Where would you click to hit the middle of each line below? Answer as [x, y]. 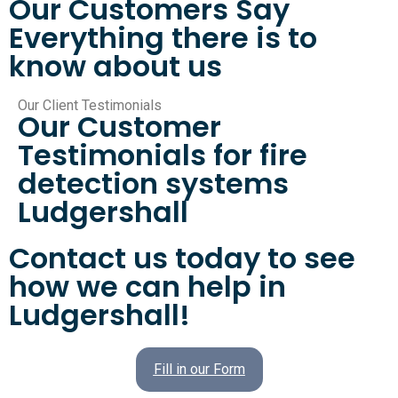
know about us [115, 66]
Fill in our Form [199, 369]
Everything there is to [163, 37]
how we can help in [147, 286]
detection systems [153, 183]
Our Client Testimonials [90, 105]
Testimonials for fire [163, 155]
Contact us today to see [182, 258]
